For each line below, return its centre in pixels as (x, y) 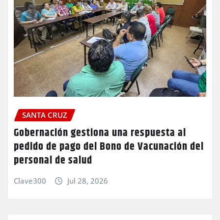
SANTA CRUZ (45, 115)
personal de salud (53, 160)
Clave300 (30, 180)
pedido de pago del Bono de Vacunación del (109, 147)
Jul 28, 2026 (87, 180)
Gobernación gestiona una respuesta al (100, 133)
